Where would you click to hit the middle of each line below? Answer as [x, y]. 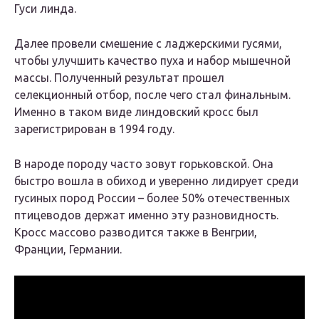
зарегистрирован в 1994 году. [94, 129]
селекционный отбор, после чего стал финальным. [152, 95]
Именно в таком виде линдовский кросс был [136, 112]
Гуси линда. [45, 9]
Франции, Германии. [68, 250]
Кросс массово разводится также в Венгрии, [136, 232]
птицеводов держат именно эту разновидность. [146, 215]
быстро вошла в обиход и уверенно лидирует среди [156, 181]
